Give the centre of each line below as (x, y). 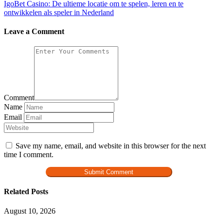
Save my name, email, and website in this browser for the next (111, 146)
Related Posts (26, 192)
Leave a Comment (34, 31)
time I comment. (29, 155)
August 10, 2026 (30, 211)
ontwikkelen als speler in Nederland (59, 12)
